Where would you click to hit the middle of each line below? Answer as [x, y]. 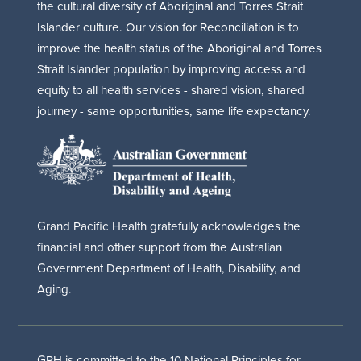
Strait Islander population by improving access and [172, 68]
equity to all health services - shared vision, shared [171, 89]
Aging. [55, 289]
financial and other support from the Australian [160, 247]
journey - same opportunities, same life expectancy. [174, 110]
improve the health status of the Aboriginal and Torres [180, 48]
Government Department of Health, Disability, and [169, 268]
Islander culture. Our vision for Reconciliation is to [168, 27]
